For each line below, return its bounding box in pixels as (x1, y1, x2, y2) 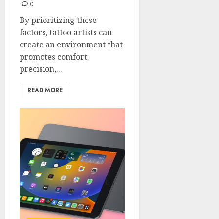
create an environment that (20, 39, 123, 50)
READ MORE (27, 86, 63, 95)
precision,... (20, 63, 62, 74)
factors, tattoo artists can (20, 26, 112, 38)
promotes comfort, (20, 51, 89, 62)
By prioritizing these (20, 14, 97, 25)
